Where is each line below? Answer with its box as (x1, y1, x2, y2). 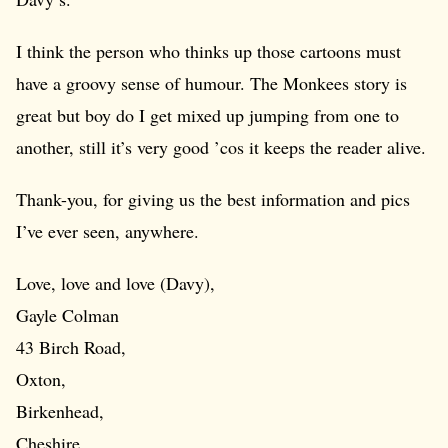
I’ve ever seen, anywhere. (16, 219, 199, 243)
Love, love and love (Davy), (16, 271, 215, 295)
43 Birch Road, (16, 335, 126, 359)
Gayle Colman (16, 303, 119, 327)
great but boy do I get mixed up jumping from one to (16, 103, 399, 127)
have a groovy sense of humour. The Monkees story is (16, 71, 407, 95)
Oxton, (16, 367, 66, 391)
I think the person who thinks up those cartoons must (16, 39, 401, 63)
